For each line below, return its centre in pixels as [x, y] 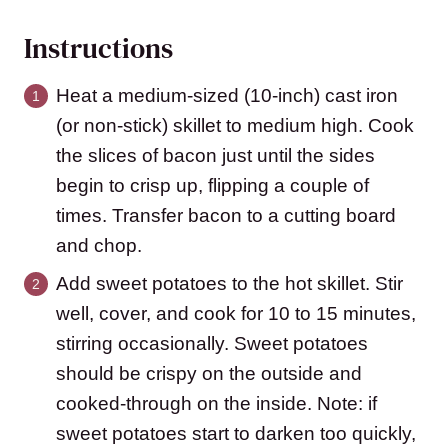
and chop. [99, 246]
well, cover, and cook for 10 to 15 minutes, [236, 314]
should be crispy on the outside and [209, 374]
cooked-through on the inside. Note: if [216, 404]
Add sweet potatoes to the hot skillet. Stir [229, 284]
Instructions [101, 48]
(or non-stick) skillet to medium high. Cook [235, 126]
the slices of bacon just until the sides [215, 156]
